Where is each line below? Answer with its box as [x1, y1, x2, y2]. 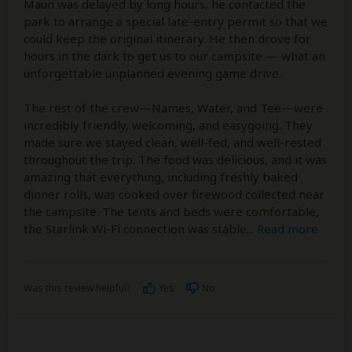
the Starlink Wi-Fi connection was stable [24, 220, 247, 236]
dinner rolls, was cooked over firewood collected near [24, 185, 324, 202]
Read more [257, 220, 318, 236]
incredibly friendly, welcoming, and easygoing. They [24, 116, 313, 133]
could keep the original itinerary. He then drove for [24, 30, 311, 46]
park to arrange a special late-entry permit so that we [24, 13, 328, 29]
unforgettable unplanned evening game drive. [24, 64, 281, 81]
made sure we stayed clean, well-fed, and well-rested [24, 134, 321, 150]
